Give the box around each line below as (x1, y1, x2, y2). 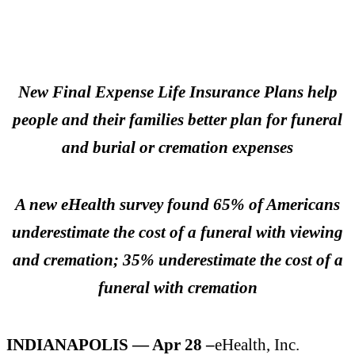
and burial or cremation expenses (62, 138, 293, 157)
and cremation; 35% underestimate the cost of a (12, 250, 343, 269)
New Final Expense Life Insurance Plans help (17, 82, 338, 101)
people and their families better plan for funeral (13, 110, 342, 129)
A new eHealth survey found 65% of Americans (15, 195, 340, 214)
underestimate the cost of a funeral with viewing (12, 223, 343, 242)
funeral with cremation (97, 278, 258, 297)
